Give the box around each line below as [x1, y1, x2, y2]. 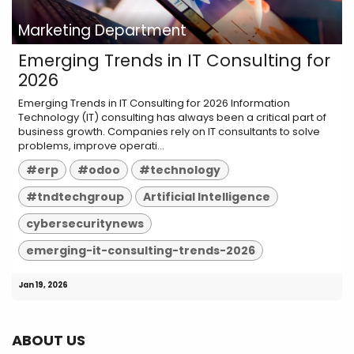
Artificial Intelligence [143, 189, 271, 205]
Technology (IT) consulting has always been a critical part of [18, 110, 326, 126]
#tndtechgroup [26, 189, 125, 205]
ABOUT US [12, 330, 85, 350]
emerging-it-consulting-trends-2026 [26, 242, 256, 258]
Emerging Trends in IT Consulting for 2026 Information [18, 96, 290, 111]
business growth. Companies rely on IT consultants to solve [18, 124, 320, 140]
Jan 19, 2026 [18, 279, 68, 290]
